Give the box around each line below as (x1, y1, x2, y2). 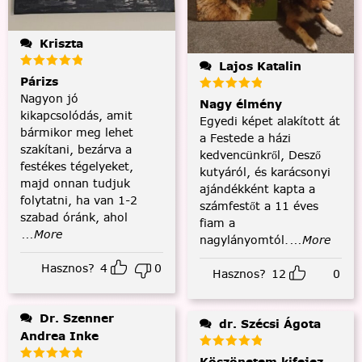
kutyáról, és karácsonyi (199, 164, 330, 181)
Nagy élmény (199, 96, 282, 113)
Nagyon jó (20, 90, 78, 107)
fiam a (199, 215, 235, 232)
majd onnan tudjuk (20, 175, 130, 192)
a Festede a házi (199, 130, 291, 147)
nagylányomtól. (199, 232, 288, 249)
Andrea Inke (20, 327, 99, 344)
